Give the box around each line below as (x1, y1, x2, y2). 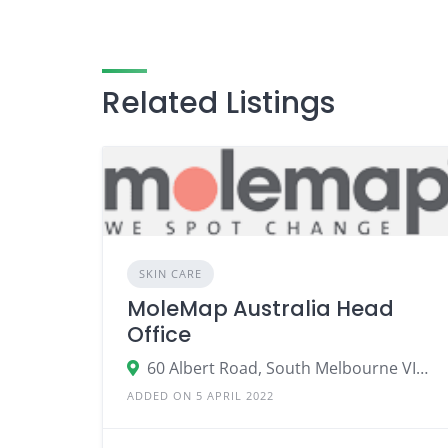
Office (127, 319, 191, 349)
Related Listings (102, 81, 335, 124)
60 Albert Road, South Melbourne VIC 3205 (416, 356, 428, 379)
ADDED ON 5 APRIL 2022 (127, 387, 274, 403)
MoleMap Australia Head (127, 293, 394, 323)
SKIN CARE (139, 265, 202, 281)
